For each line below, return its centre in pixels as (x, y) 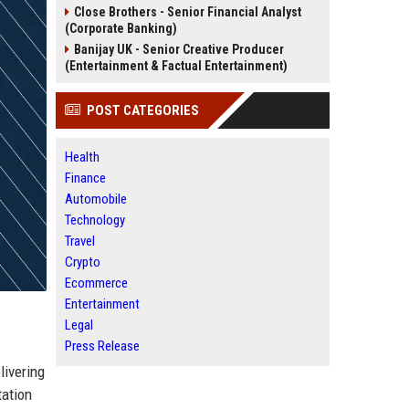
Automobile (96, 199)
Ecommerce (96, 283)
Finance (85, 178)
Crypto (83, 262)
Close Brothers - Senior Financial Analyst (188, 12)
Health (82, 157)
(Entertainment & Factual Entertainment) (176, 66)
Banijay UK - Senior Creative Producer (179, 49)
